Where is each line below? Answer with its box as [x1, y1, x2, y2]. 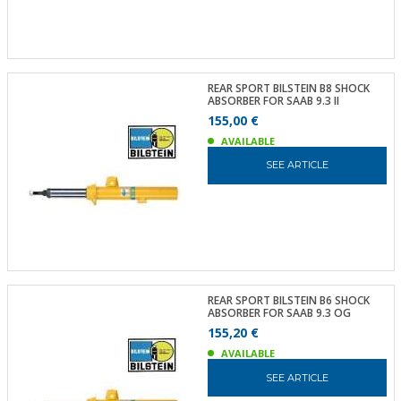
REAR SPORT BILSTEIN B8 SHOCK [207, 80, 370, 96]
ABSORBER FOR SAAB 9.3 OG [207, 305, 351, 320]
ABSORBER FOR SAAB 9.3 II [207, 92, 339, 108]
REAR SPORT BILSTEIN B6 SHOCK [207, 293, 370, 308]
